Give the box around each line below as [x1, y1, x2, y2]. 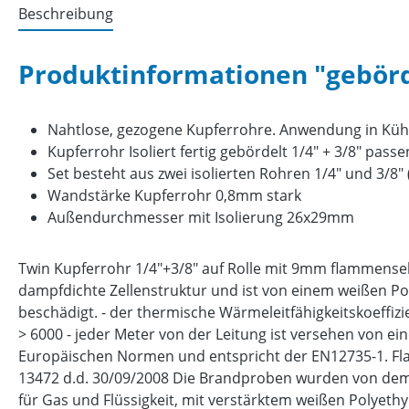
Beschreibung [18, 4, 113, 25]
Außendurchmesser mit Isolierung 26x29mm [47, 207, 354, 228]
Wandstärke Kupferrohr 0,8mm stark [47, 185, 301, 206]
